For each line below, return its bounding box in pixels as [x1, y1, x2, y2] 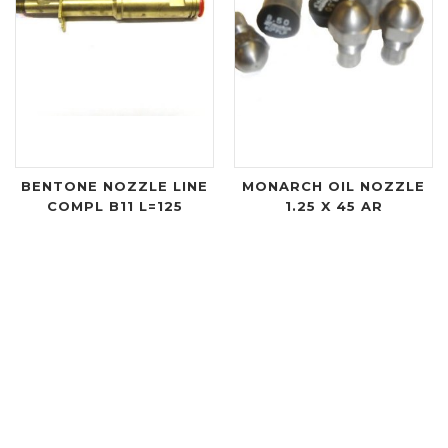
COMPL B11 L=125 [46, 197, 183, 214]
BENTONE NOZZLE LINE [21, 177, 208, 194]
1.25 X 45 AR [284, 197, 383, 214]
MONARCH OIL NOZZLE [242, 177, 425, 194]
